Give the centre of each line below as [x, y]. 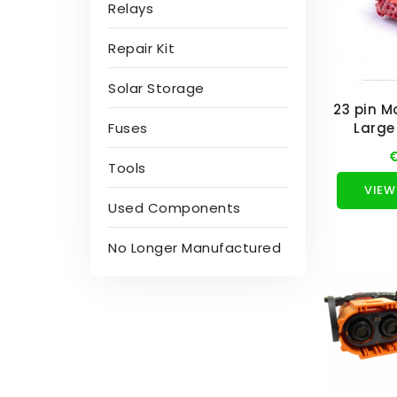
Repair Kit [141, 48]
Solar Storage [156, 88]
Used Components [175, 208]
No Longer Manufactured [195, 248]
